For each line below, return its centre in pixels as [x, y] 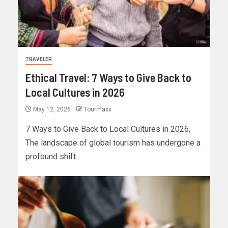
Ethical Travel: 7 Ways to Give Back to [108, 78]
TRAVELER [39, 60]
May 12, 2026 [52, 110]
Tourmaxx [98, 110]
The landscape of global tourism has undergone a [113, 143]
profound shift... [53, 157]
